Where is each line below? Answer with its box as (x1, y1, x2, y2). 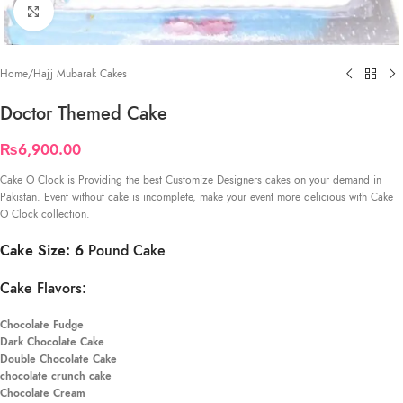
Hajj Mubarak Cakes (33, 66, 127, 81)
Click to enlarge (53, 4, 124, 18)
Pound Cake (88, 241, 166, 261)
